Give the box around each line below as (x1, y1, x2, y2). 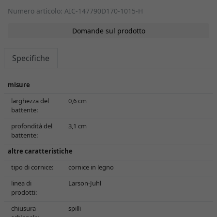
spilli (68, 204, 81, 213)
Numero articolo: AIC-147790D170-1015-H (8, 6, 143, 15)
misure (8, 80, 30, 89)
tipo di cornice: (11, 163, 53, 171)
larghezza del (11, 96, 49, 105)
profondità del (11, 122, 52, 130)
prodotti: (11, 188, 37, 197)
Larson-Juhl (68, 179, 101, 187)
